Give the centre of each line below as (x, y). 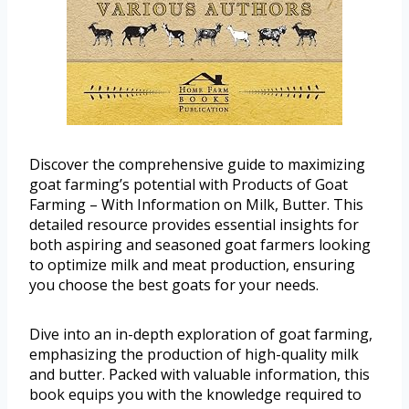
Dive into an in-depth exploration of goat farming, (201, 334)
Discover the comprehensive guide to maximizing (197, 164)
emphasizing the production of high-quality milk (194, 354)
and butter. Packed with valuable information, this (199, 374)
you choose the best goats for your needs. (174, 284)
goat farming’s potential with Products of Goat (189, 184)
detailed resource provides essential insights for (194, 224)
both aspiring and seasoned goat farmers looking (200, 244)
